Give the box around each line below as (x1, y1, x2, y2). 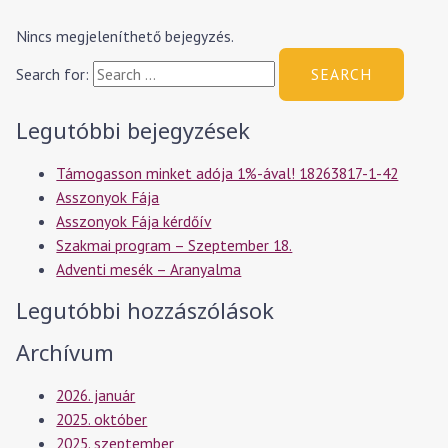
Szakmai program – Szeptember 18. (56, 234, 293, 255)
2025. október (56, 409, 148, 430)
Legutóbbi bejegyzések (16, 115, 251, 145)
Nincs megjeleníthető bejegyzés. (16, 25, 235, 46)
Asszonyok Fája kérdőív (56, 210, 212, 231)
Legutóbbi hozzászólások (16, 296, 275, 326)
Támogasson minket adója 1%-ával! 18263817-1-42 (56, 162, 399, 183)
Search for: (16, 63, 90, 84)
